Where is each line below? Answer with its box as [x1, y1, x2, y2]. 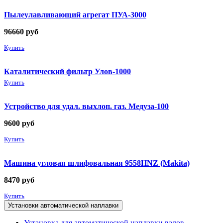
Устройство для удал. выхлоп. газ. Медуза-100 [4, 102, 169, 111]
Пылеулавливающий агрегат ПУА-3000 [4, 10, 146, 19]
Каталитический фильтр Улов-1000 [4, 67, 131, 76]
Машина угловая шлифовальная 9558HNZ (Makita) [4, 158, 190, 167]
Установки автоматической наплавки [8, 201, 118, 209]
